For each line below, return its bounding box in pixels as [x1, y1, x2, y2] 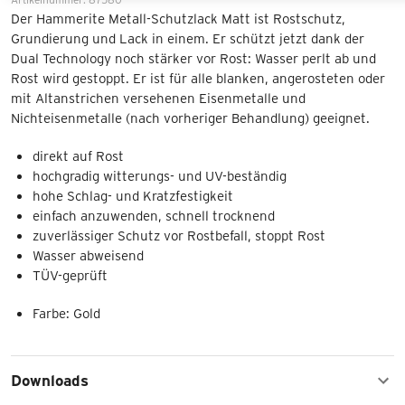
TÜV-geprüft [33, 266, 108, 284]
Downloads [11, 370, 89, 390]
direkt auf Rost [33, 146, 124, 165]
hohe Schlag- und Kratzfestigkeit [33, 186, 233, 204]
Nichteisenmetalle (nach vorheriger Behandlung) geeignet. [11, 108, 370, 127]
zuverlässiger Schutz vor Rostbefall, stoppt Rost [33, 226, 325, 244]
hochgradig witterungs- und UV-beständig [33, 166, 287, 184]
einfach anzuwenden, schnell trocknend [33, 206, 278, 224]
